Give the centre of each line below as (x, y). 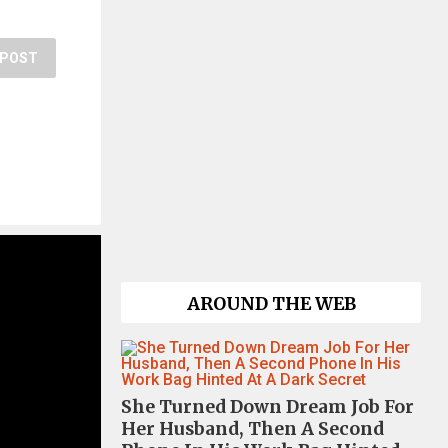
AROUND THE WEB (271, 304)
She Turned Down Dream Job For (267, 407)
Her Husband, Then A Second (252, 429)
